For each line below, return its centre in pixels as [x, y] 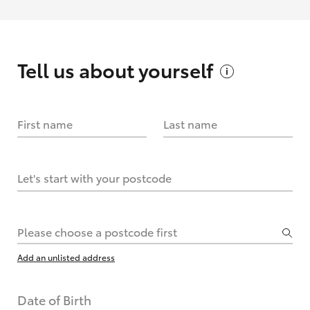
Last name [190, 124]
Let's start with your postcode [94, 177]
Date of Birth [54, 300]
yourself [176, 69]
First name [45, 124]
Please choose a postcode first [97, 231]
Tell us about [78, 69]
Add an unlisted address [66, 257]
